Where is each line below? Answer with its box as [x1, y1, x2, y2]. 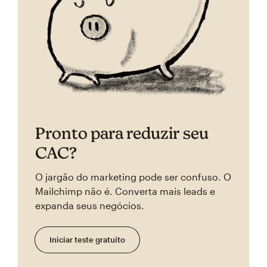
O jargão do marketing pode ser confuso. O [35, 170, 232, 182]
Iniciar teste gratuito [49, 234, 126, 244]
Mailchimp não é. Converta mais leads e [35, 185, 216, 197]
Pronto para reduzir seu [35, 123, 209, 142]
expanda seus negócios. [35, 199, 145, 211]
